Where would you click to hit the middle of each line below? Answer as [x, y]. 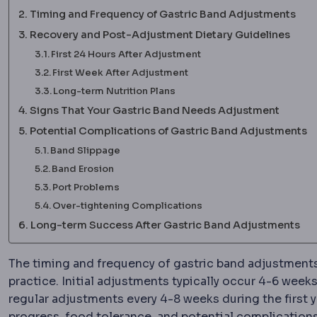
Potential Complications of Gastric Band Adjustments [168, 131]
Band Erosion [83, 169]
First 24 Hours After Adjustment [126, 54]
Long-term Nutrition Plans [115, 91]
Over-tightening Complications [128, 206]
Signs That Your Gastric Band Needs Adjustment [154, 111]
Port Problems [86, 188]
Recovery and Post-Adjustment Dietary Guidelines [160, 35]
